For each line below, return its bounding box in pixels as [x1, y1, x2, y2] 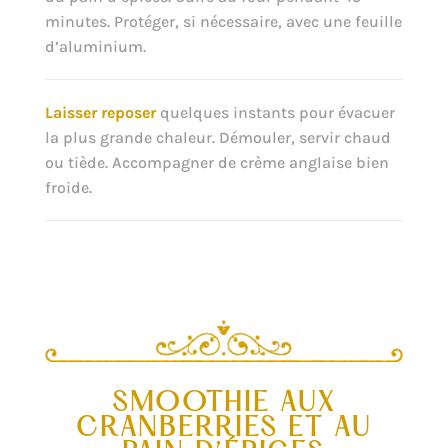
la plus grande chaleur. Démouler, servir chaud [44, 127, 391, 147]
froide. [44, 177, 92, 197]
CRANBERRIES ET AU [75, 415, 372, 444]
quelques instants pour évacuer [159, 102, 395, 122]
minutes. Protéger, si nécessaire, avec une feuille [44, 11, 402, 31]
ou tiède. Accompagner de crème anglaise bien [44, 152, 389, 172]
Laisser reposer [44, 102, 160, 122]
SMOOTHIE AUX [111, 390, 336, 419]
